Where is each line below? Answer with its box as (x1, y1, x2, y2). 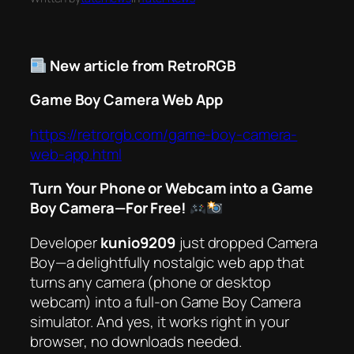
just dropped (176, 232, 267, 253)
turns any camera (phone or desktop (30, 271, 271, 292)
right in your (211, 311, 289, 332)
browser (30, 330, 85, 352)
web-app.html (30, 143, 122, 164)
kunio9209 (100, 232, 177, 253)
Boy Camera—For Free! (30, 198, 190, 219)
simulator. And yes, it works (30, 311, 212, 332)
